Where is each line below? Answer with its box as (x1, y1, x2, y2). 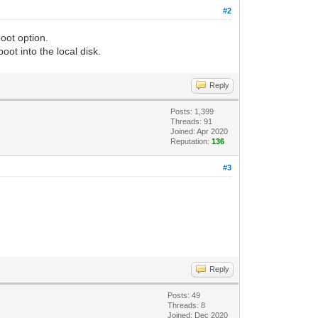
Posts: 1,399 (170, 106, 214, 116)
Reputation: (170, 136, 212, 146)
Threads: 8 (168, 300, 206, 309)
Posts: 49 (168, 290, 201, 300)
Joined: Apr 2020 (170, 126, 229, 136)
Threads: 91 (170, 116, 213, 126)
